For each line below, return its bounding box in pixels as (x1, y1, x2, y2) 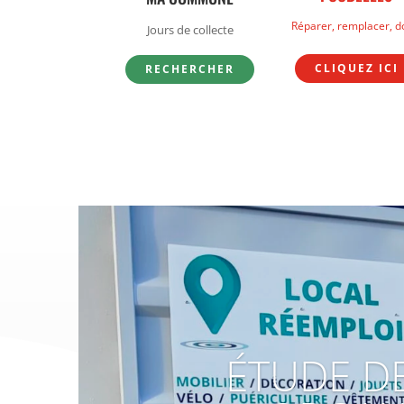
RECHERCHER (145, 60, 235, 77)
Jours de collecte (146, 21, 234, 38)
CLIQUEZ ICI (314, 60, 399, 76)
